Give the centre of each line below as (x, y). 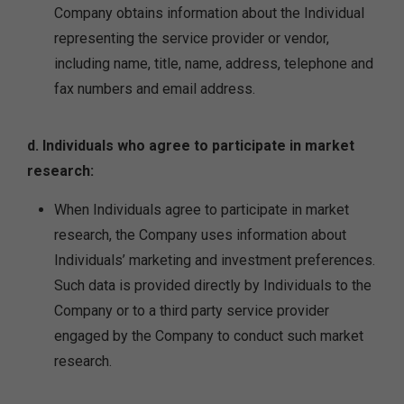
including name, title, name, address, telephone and (214, 64)
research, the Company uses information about (200, 235)
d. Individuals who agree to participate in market (191, 146)
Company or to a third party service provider (192, 311)
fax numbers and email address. (155, 89)
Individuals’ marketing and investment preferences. (215, 260)
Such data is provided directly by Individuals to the (213, 285)
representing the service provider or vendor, (192, 38)
